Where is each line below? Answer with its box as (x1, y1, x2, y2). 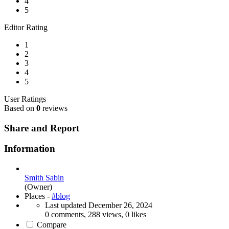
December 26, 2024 (88, 201, 152, 210)
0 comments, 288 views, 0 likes (45, 210, 146, 219)
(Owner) (25, 182, 52, 192)
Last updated (45, 201, 88, 210)
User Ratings (4, 95, 46, 103)
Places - (25, 192, 52, 201)
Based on (4, 104, 36, 112)
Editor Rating (4, 23, 48, 32)
